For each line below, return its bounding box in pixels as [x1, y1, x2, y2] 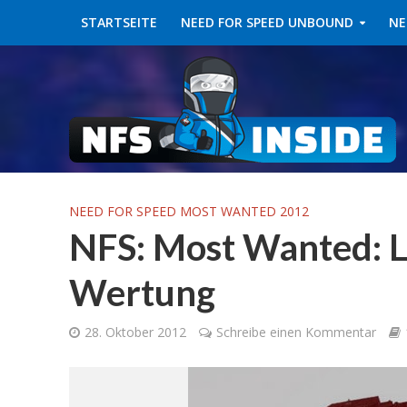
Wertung [68, 271, 215, 314]
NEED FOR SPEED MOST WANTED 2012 [68, 203, 309, 220]
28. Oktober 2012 [84, 323, 186, 341]
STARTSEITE [80, 14, 157, 31]
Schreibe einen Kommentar [215, 323, 376, 341]
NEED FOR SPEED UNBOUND [180, 14, 353, 31]
